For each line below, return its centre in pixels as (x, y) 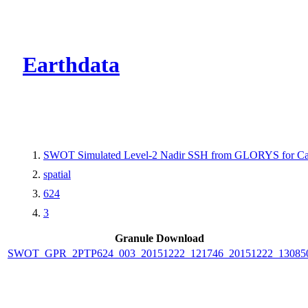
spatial (57, 174)
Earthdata (71, 65)
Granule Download (159, 238)
